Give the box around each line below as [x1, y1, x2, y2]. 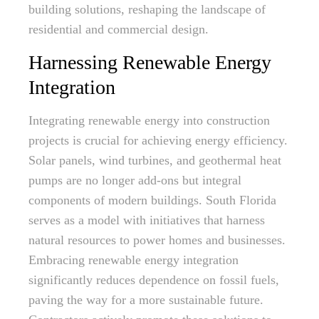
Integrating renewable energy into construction [28, 113, 270, 127]
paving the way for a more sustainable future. [28, 293, 263, 307]
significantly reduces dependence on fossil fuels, [28, 273, 279, 287]
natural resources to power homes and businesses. [28, 233, 286, 247]
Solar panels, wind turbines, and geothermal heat [28, 153, 281, 167]
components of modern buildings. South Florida [28, 193, 276, 207]
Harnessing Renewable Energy [28, 51, 271, 73]
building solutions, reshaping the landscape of [28, 2, 266, 16]
